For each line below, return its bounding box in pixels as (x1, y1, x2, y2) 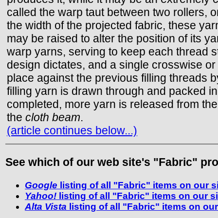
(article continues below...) (7, 124, 137, 137)
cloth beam (25, 111, 80, 124)
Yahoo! (25, 191, 59, 201)
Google (25, 180, 60, 191)
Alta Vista (25, 201, 69, 212)
